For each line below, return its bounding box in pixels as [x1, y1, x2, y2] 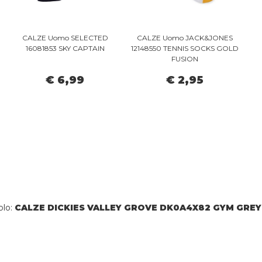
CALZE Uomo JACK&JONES [137, 33, 233, 43]
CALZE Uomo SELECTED [22, 33, 108, 43]
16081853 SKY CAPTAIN [25, 44, 105, 53]
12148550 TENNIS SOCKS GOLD [131, 44, 239, 53]
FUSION [171, 54, 199, 64]
